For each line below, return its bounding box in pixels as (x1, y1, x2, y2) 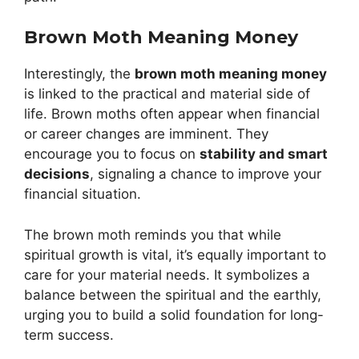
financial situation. (24, 186, 141, 203)
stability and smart (200, 146, 328, 163)
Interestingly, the (24, 66, 135, 83)
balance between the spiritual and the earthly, (24, 286, 321, 303)
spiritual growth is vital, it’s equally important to (24, 246, 326, 263)
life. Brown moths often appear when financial (24, 106, 320, 123)
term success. (24, 326, 114, 343)
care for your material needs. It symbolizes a (24, 266, 310, 283)
